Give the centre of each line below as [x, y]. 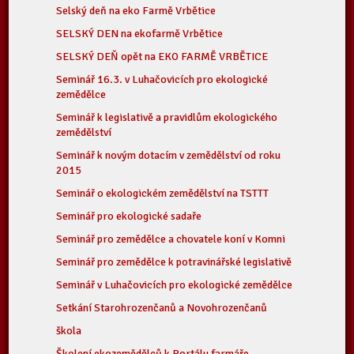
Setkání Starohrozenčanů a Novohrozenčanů [162, 308]
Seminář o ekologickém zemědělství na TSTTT [163, 193]
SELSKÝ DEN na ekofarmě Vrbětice [140, 34]
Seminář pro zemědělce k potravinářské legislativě [174, 262]
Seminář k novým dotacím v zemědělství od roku [169, 155]
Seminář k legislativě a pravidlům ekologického [167, 117]
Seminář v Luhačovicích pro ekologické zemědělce [175, 285]
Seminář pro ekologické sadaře [129, 216]
